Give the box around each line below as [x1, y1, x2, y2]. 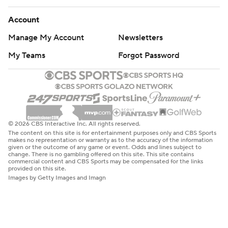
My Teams [8, 50, 45, 61]
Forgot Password [118, 50, 180, 61]
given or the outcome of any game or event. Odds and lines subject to [8, 143, 202, 151]
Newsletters [118, 33, 163, 43]
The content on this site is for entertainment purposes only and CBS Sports [8, 129, 216, 137]
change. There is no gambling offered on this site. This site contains [8, 150, 194, 158]
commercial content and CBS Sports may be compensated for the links [8, 157, 203, 165]
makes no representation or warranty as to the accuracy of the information [8, 136, 213, 144]
